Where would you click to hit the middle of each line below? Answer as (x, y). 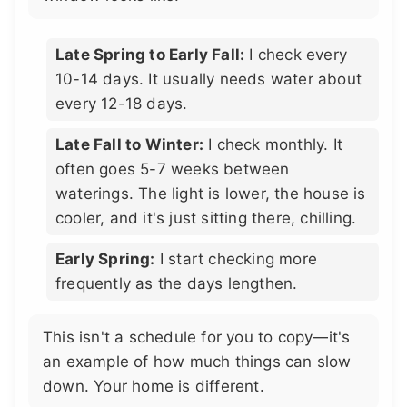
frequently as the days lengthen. (177, 283)
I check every (296, 54)
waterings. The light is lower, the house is (211, 193)
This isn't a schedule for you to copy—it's (197, 337)
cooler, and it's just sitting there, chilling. (206, 218)
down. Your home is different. (154, 386)
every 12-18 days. (122, 103)
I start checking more (236, 258)
